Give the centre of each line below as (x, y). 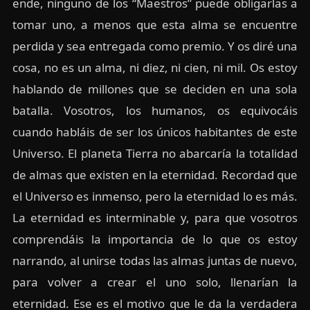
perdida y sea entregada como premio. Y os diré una (155, 46)
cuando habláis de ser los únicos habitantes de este (155, 131)
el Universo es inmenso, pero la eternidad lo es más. (155, 196)
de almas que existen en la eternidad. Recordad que (155, 174)
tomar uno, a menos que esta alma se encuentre (155, 24)
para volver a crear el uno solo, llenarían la (155, 282)
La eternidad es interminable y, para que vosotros (155, 217)
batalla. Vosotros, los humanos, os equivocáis (155, 110)
